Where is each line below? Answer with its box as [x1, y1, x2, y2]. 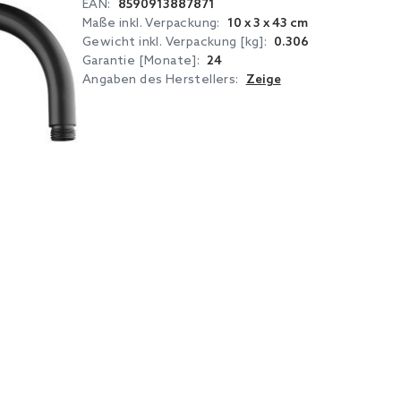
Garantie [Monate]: [82, 53, 200, 69]
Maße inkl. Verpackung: [82, 15, 220, 31]
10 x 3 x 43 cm [226, 16, 308, 31]
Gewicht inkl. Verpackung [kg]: [82, 34, 267, 50]
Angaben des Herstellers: [82, 72, 239, 88]
